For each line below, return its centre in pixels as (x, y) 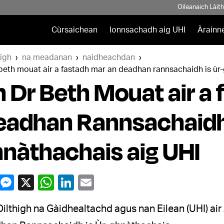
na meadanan (47, 57)
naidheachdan (108, 57)
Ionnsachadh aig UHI (147, 30)
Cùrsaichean (74, 30)
